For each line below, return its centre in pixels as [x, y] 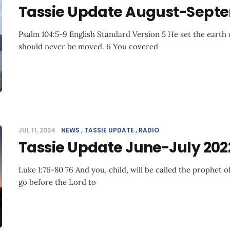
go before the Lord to [57, 182]
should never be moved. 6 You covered [88, 46]
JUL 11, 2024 [38, 130]
